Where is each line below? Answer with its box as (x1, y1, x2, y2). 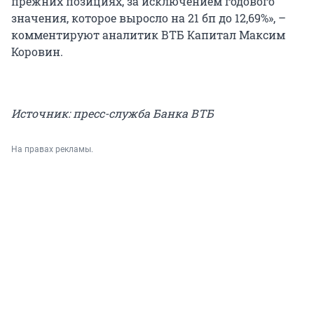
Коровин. (11, 44, 63, 60)
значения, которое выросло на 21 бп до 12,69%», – (11, 11, 286, 26)
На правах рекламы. (11, 144, 93, 155)
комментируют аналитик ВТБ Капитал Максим (11, 27, 285, 43)
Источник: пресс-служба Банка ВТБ (11, 106, 214, 121)
